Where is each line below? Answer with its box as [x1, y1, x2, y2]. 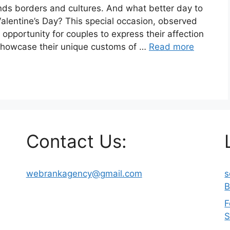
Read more [149, 41, 194, 52]
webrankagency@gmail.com [26, 168, 142, 179]
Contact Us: [26, 130, 127, 152]
